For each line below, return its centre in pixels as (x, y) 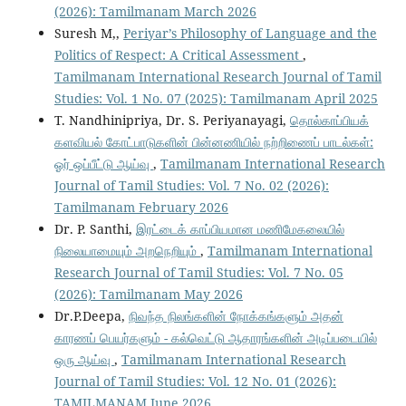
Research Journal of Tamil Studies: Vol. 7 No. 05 (198, 273)
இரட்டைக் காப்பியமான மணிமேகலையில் (240, 229)
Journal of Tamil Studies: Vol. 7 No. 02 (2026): (191, 186)
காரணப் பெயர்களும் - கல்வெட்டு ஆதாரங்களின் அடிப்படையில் (215, 338)
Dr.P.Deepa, (91, 316)
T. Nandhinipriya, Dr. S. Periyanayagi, (172, 121)
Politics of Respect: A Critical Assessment (178, 55)
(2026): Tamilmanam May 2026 (148, 295)
